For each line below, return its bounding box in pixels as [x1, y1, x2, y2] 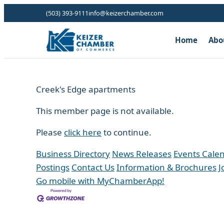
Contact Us [71, 161, 114, 173]
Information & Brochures [116, 161, 216, 173]
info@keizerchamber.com [88, 8, 163, 17]
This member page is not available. [36, 105, 174, 116]
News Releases [112, 148, 171, 159]
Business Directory [36, 148, 110, 159]
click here [64, 126, 101, 138]
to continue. [101, 126, 151, 138]
